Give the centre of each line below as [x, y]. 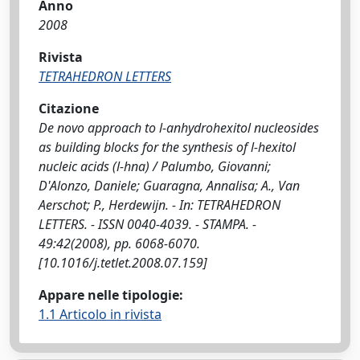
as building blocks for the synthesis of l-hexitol [167, 147]
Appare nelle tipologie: [111, 295]
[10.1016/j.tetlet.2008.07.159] [123, 263]
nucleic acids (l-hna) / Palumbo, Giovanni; [155, 166]
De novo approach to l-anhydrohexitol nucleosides [179, 128]
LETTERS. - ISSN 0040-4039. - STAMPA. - [147, 224]
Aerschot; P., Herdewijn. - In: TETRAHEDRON [160, 205]
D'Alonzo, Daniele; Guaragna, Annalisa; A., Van [169, 186]
